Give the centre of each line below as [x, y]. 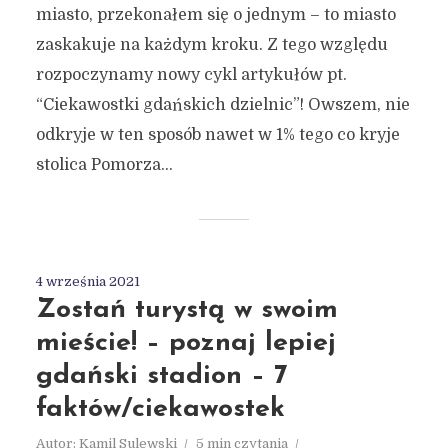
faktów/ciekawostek [160, 410]
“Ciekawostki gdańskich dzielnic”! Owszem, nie [222, 105]
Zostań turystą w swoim [186, 311]
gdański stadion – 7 [161, 377]
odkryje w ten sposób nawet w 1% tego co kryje [217, 135]
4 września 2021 [87, 282]
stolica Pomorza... [104, 165]
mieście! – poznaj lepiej [185, 344]
